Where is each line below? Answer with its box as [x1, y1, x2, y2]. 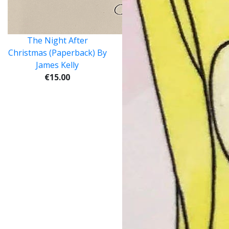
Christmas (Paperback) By [8, 47, 107, 58]
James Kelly [36, 59, 79, 71]
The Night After [27, 34, 88, 46]
